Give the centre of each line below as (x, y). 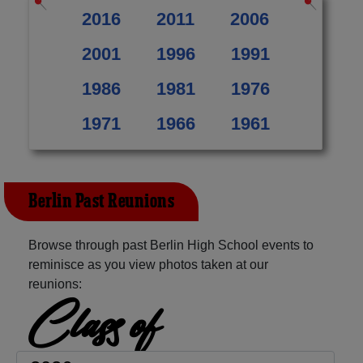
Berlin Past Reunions (101, 201)
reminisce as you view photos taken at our (148, 264)
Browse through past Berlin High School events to (171, 245)
